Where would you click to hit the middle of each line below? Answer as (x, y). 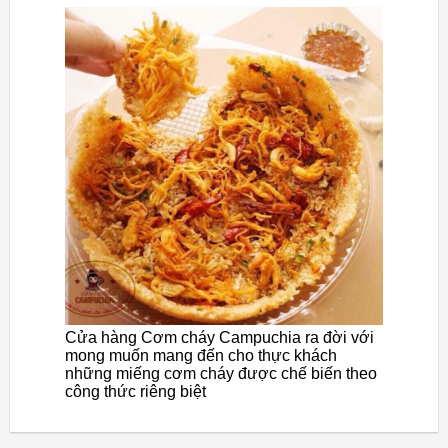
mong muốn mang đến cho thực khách (201, 355)
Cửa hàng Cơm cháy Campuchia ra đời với (219, 337)
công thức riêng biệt (135, 391)
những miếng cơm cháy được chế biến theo (221, 373)
